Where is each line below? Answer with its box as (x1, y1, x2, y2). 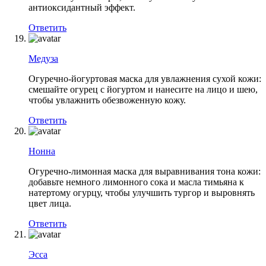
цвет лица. (28, 198, 71, 208)
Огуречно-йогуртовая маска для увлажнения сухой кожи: (28, 73, 261, 84)
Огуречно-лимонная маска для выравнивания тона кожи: (28, 166, 261, 176)
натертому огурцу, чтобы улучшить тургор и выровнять (28, 187, 255, 198)
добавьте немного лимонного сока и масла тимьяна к (28, 176, 244, 187)
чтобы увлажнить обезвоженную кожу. (28, 94, 186, 105)
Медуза (28, 53, 58, 64)
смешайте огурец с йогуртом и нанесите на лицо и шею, (28, 84, 258, 94)
